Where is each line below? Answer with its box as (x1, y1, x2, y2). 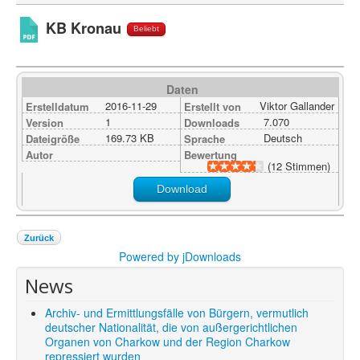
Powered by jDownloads (119, 247, 241, 264)
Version (26, 114, 63, 130)
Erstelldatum (26, 98, 89, 114)
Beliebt (133, 24, 159, 34)
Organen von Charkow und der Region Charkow (45, 333, 290, 350)
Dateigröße (26, 130, 80, 146)
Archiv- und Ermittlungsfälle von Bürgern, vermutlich (45, 304, 309, 321)
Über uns (28, 29, 78, 45)
